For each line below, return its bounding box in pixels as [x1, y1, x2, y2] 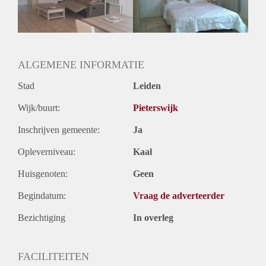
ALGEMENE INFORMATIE [18, 58, 144, 71]
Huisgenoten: [18, 168, 68, 179]
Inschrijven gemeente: [18, 124, 100, 135]
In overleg [133, 212, 173, 223]
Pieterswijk [133, 102, 178, 113]
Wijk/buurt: [18, 102, 60, 113]
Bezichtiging [18, 212, 65, 223]
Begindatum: [18, 190, 66, 201]
